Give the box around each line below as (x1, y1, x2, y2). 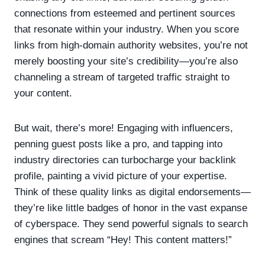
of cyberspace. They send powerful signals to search (14, 218, 248, 230)
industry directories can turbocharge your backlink (14, 154, 236, 166)
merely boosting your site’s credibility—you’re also (14, 55, 238, 67)
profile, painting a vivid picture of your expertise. (14, 170, 227, 182)
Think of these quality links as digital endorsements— (14, 186, 251, 198)
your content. (14, 87, 72, 99)
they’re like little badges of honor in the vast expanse (14, 202, 247, 214)
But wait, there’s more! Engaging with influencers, (14, 122, 233, 134)
